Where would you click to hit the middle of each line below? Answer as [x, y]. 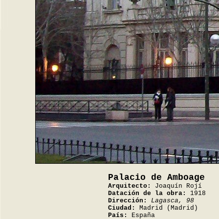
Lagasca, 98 [173, 201]
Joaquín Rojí [176, 186]
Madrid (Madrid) [167, 208]
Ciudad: [122, 208]
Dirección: [128, 201]
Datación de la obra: [147, 193]
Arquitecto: [130, 186]
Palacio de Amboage [156, 177]
